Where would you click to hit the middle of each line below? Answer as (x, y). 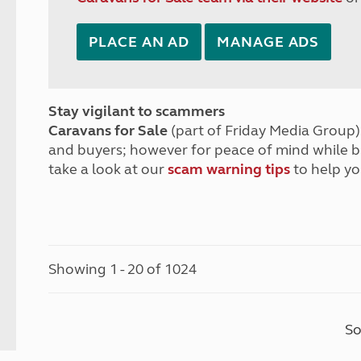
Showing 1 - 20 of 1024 (123, 269)
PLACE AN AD (139, 42)
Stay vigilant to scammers (137, 111)
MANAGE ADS (268, 42)
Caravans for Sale (108, 131)
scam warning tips (229, 169)
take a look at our (108, 169)
